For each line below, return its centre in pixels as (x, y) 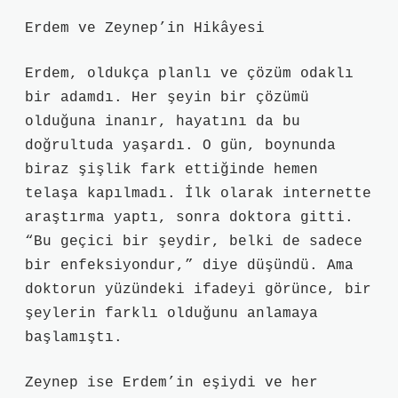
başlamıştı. (74, 338)
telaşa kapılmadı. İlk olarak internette (198, 194)
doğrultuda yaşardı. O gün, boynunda (180, 146)
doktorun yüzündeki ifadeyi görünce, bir (198, 290)
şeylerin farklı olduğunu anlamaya (171, 314)
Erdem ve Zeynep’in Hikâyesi (145, 28)
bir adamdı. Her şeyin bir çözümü (167, 98)
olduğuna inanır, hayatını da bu (163, 122)
